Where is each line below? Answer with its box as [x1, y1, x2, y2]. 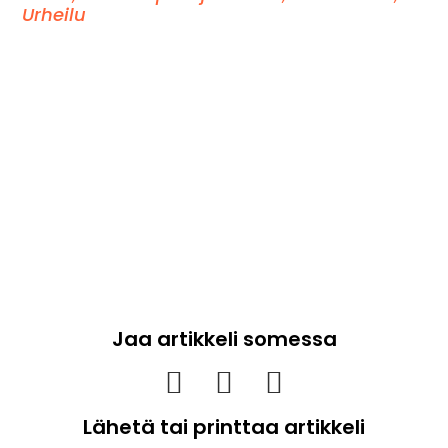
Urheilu [22, 2, 87, 28]
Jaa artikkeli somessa [111, 325, 337, 354]
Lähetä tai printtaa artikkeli [83, 413, 365, 442]
